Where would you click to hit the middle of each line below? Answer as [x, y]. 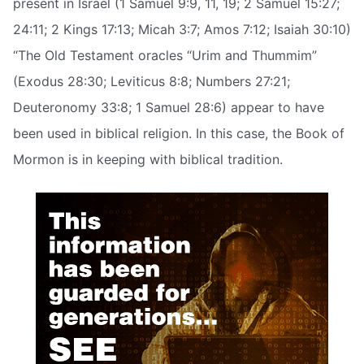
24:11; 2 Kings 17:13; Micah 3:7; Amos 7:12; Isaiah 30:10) [182, 29]
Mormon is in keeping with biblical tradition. [148, 159]
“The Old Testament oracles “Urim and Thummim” [165, 55]
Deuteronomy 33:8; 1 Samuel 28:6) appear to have [169, 107]
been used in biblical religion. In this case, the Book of [179, 133]
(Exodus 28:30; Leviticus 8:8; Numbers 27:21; [152, 81]
